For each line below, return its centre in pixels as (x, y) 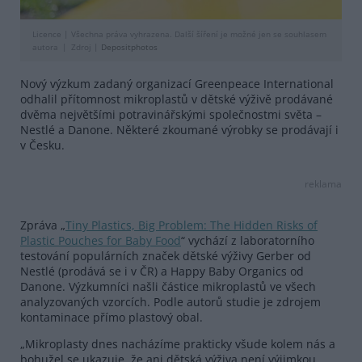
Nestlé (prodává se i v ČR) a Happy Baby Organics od (162, 271)
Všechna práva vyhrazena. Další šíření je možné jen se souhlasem (198, 34)
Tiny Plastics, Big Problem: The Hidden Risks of (192, 225)
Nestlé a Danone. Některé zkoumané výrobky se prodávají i (179, 129)
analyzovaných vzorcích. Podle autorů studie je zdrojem (170, 301)
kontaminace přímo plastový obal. (112, 317)
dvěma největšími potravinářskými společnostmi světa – (171, 114)
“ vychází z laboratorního (248, 240)
